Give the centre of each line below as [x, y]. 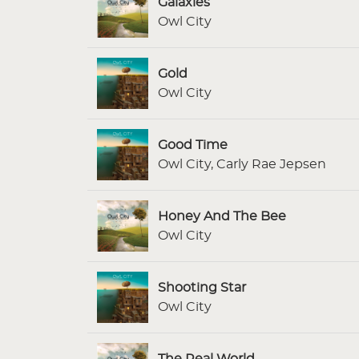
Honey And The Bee [222, 216]
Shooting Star [202, 287]
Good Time [193, 145]
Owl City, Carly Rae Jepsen [242, 164]
